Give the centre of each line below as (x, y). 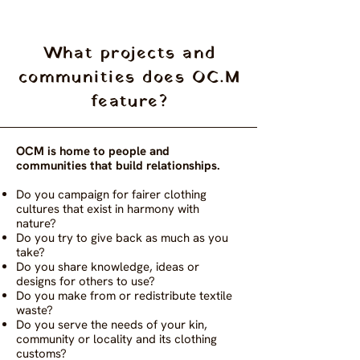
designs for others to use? (87, 281)
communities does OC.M (129, 78)
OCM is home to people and (93, 151)
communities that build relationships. (120, 166)
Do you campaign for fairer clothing (111, 194)
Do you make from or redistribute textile (124, 296)
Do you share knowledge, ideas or (108, 267)
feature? (129, 102)
